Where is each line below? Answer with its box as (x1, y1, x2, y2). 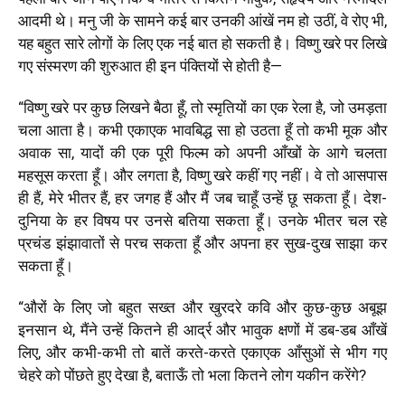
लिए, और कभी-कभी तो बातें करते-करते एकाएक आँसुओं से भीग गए (18, 343, 387, 362)
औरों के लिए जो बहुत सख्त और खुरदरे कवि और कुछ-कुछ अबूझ (24, 297, 387, 316)
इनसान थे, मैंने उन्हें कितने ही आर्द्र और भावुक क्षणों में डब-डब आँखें (18, 320, 387, 339)
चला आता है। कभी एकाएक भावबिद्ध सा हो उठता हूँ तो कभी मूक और (18, 120, 387, 139)
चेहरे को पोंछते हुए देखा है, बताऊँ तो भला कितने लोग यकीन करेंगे (18, 365, 359, 384)
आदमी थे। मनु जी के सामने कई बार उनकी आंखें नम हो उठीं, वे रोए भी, (18, 11, 387, 30)
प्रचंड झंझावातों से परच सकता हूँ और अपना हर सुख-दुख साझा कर (18, 233, 387, 252)
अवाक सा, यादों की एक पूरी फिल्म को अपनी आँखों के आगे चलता (18, 143, 387, 162)
